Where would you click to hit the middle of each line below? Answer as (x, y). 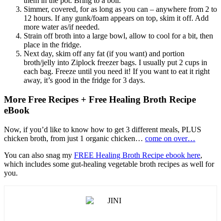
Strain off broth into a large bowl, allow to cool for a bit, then (118, 36)
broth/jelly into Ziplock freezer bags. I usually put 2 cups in (115, 63)
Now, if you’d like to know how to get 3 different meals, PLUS (103, 129)
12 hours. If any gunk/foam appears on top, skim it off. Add (116, 18)
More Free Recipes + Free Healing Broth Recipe (100, 99)
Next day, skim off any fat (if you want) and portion (104, 54)
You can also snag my (39, 155)
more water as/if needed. (62, 27)
